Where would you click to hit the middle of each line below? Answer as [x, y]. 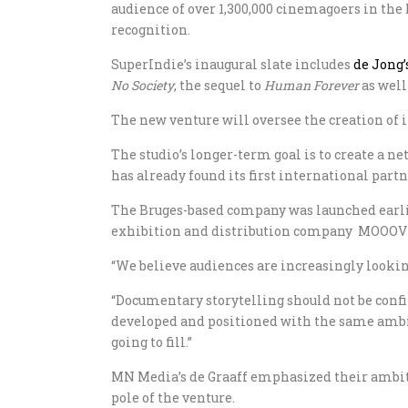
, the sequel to [219, 85]
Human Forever [311, 85]
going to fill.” [153, 342]
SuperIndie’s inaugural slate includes [231, 64]
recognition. [152, 30]
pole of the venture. [173, 398]
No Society [143, 85]
